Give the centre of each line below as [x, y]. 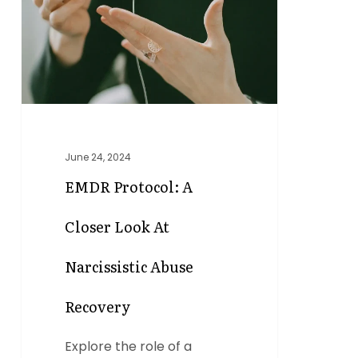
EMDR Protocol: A [129, 187]
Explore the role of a [129, 347]
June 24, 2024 [98, 157]
